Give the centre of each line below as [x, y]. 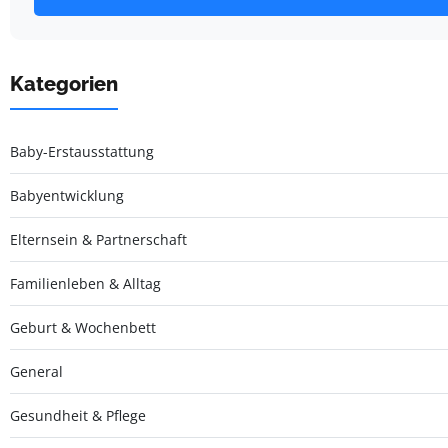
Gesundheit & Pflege [78, 415]
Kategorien [64, 83]
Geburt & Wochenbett [83, 327]
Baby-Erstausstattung [82, 151]
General [36, 371]
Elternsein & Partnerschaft [98, 239]
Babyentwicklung [67, 195]
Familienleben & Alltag [85, 283]
